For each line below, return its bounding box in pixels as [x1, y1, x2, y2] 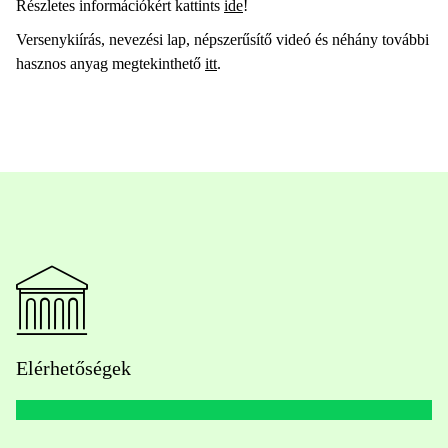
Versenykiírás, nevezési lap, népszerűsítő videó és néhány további [16, 30, 429, 48]
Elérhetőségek [16, 356, 131, 379]
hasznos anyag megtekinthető [16, 54, 205, 72]
